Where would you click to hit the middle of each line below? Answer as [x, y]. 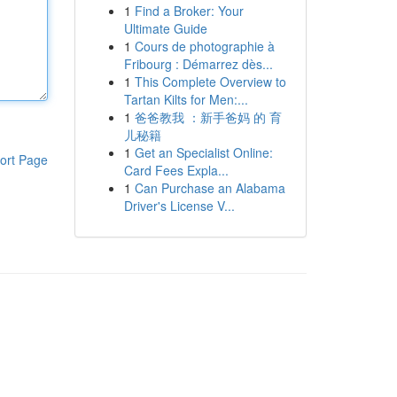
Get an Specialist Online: [203, 152]
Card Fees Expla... [176, 170]
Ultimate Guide [165, 28]
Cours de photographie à [204, 46]
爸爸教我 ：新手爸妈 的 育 [208, 117]
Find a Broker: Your [189, 11]
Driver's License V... [179, 206]
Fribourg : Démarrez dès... [198, 64]
